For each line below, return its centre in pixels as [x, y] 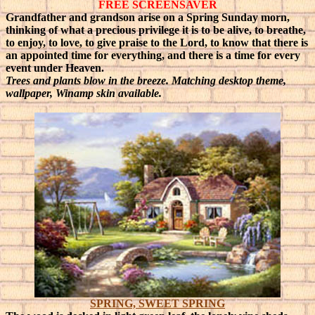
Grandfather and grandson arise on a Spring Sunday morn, [148, 17]
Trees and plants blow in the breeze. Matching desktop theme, [146, 81]
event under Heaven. [55, 68]
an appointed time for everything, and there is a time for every [153, 55]
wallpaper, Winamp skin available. [84, 93]
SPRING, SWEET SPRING [157, 303]
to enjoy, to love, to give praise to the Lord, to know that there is [157, 43]
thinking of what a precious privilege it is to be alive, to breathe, [156, 30]
